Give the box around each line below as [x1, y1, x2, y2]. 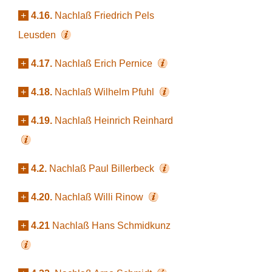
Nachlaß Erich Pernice [55, 58, 155, 69]
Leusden [18, 30, 58, 40]
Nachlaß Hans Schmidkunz [52, 220, 171, 231]
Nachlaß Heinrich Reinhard [55, 115, 173, 126]
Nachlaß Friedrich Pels [55, 10, 154, 21]
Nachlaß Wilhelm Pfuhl [55, 87, 157, 97]
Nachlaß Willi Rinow [55, 192, 146, 202]
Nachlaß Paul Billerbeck [49, 163, 157, 174]
